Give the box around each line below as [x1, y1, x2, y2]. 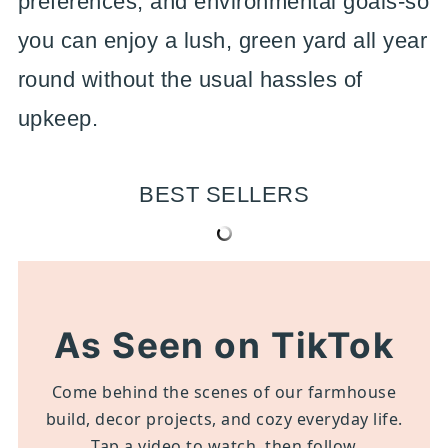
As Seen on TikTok [54, 324, 394, 367]
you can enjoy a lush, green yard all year [17, 28, 428, 53]
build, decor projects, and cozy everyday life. [45, 408, 403, 430]
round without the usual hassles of [17, 67, 363, 92]
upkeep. [17, 106, 99, 131]
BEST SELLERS [139, 182, 309, 207]
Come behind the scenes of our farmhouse [51, 381, 397, 403]
